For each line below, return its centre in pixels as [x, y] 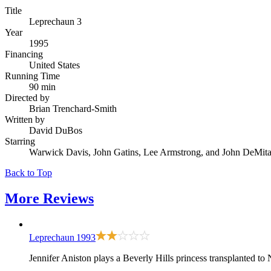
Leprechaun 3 [55, 21]
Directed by [27, 97]
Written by [25, 119]
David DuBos [56, 130]
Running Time [32, 76]
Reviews [68, 198]
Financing [24, 54]
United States [54, 65]
